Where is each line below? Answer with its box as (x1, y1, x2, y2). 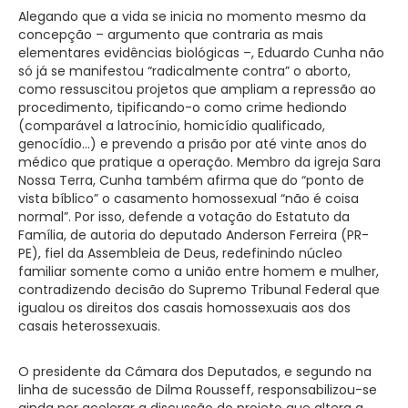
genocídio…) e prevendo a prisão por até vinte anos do (18, 134, 367, 153)
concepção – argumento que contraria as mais (18, 25, 323, 44)
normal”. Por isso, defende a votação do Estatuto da (18, 207, 350, 226)
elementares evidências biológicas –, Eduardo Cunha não (18, 43, 384, 62)
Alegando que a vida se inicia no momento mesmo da (18, 6, 366, 25)
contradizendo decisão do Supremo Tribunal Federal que (18, 280, 380, 299)
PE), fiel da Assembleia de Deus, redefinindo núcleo (18, 243, 342, 262)
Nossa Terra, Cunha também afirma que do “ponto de (18, 170, 364, 189)
